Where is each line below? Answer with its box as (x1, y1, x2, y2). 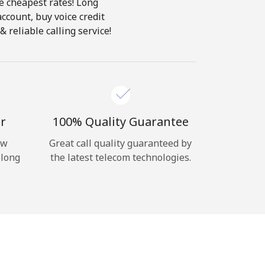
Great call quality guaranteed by (49, 137, 192, 150)
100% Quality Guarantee (52, 114, 189, 130)
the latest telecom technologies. (50, 151, 191, 164)
